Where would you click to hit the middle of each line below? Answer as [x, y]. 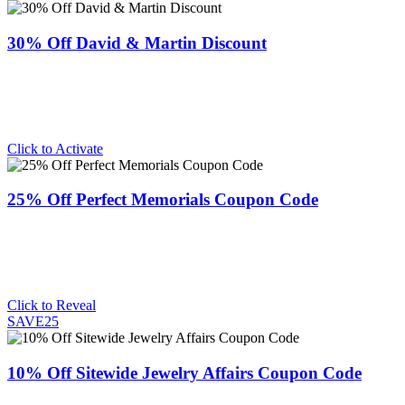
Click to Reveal [52, 306]
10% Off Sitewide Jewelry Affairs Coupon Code [184, 372]
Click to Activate [55, 148]
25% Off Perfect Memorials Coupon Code [163, 200]
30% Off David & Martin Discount [137, 43]
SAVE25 [33, 322]
